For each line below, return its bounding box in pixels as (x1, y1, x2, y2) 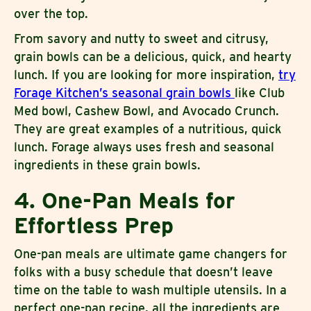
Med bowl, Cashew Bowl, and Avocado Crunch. (14, 103, 279, 119)
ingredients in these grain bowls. (14, 158, 201, 173)
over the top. (14, 6, 92, 22)
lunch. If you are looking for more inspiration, (14, 67, 278, 83)
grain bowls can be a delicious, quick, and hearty (14, 49, 292, 65)
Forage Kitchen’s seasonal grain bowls (14, 85, 235, 101)
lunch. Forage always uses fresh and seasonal (14, 140, 274, 155)
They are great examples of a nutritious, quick (14, 121, 282, 137)
